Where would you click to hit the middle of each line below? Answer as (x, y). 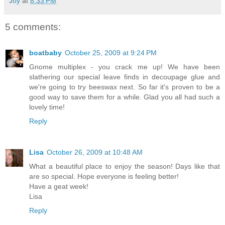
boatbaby (45, 53)
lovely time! (47, 107)
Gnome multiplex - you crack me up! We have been (125, 67)
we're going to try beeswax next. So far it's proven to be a (125, 87)
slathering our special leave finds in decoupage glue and (125, 77)
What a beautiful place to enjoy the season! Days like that (125, 166)
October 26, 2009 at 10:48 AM (95, 152)
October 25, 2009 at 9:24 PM (111, 53)
